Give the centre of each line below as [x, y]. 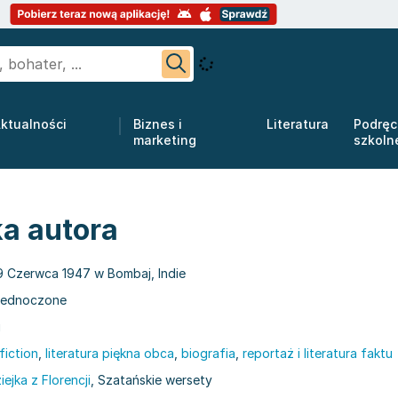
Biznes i [158, 124]
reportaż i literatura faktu [318, 353]
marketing [165, 140]
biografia [208, 353]
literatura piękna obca [110, 353]
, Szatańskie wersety [151, 380]
